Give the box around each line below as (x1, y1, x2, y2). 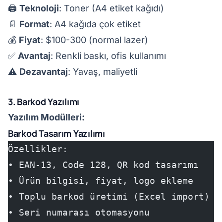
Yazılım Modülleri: (8, 112, 85, 122)
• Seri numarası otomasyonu (8, 207, 150, 218)
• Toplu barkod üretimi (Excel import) (8, 191, 210, 202)
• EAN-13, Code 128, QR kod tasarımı (8, 160, 199, 170)
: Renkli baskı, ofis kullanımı (51, 51, 166, 61)
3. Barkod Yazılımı (8, 96, 80, 108)
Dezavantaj (19, 66, 68, 77)
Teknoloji (19, 3, 59, 13)
